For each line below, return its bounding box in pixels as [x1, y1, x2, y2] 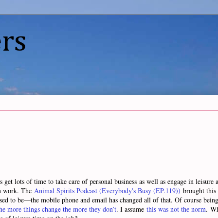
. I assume [116, 204, 146, 214]
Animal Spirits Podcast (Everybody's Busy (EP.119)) [34, 186, 181, 195]
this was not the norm [146, 204, 206, 214]
